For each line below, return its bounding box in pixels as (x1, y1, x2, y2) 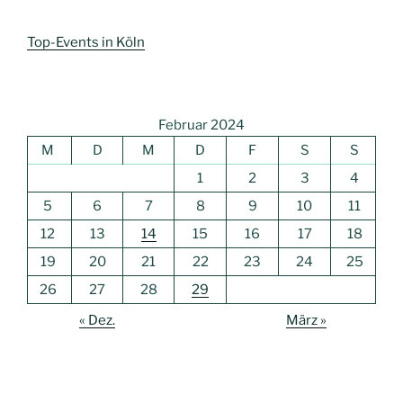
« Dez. (78, 311, 115, 328)
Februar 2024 (158, 116, 245, 133)
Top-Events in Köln (27, 34, 145, 51)
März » (286, 311, 327, 328)
